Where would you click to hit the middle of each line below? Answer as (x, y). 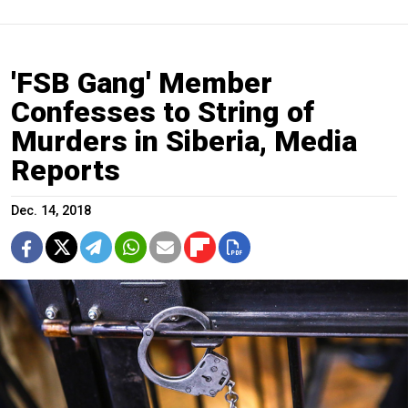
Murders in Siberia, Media (184, 142)
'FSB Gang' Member (142, 83)
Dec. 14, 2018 (51, 211)
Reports (66, 171)
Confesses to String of (163, 112)
